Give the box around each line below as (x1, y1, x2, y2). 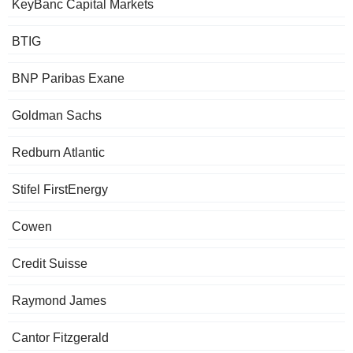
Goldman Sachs (12, 109, 102, 123)
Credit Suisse (12, 257, 87, 271)
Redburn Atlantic (12, 146, 105, 160)
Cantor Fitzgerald (12, 331, 109, 345)
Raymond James (12, 294, 106, 308)
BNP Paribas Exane (12, 72, 124, 86)
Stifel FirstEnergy (12, 183, 108, 197)
